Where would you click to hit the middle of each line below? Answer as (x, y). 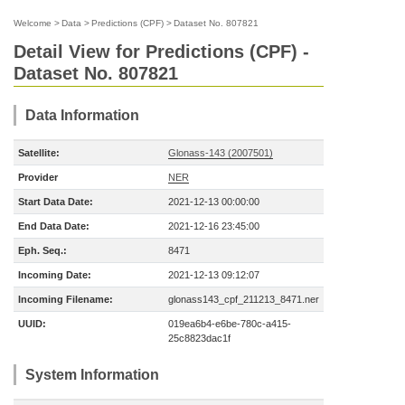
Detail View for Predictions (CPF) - (161, 52)
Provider (38, 177)
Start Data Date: (56, 202)
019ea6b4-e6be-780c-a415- (230, 324)
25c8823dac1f (199, 338)
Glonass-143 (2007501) (221, 153)
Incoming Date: (55, 275)
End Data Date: (54, 226)
